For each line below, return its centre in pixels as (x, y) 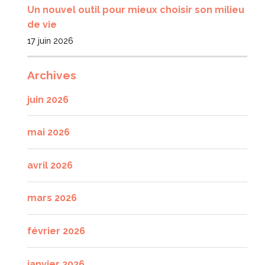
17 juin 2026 (50, 41)
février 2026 (56, 231)
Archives (52, 75)
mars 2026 (52, 198)
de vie (42, 25)
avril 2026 (50, 165)
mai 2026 (49, 132)
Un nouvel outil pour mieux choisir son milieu (136, 10)
